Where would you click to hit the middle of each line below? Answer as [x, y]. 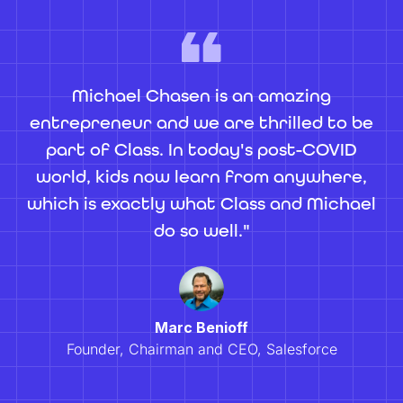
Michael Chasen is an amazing [201, 96]
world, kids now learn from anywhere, [201, 177]
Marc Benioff [201, 328]
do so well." [201, 231]
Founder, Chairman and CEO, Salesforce [201, 349]
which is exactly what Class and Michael [201, 204]
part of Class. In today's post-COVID [201, 150]
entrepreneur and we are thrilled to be [201, 123]
